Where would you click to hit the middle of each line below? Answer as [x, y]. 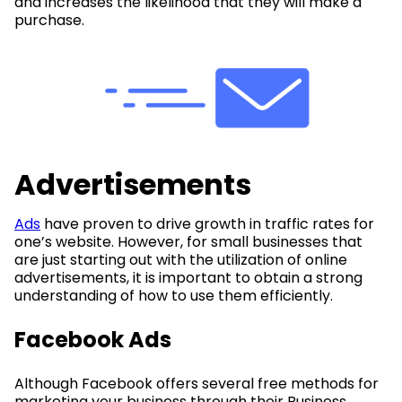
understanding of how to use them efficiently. [174, 296]
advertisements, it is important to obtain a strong [188, 278]
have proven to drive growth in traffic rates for [207, 224]
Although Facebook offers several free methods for [197, 384]
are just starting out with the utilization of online [181, 260]
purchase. [49, 21]
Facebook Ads [93, 340]
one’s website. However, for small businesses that [188, 242]
